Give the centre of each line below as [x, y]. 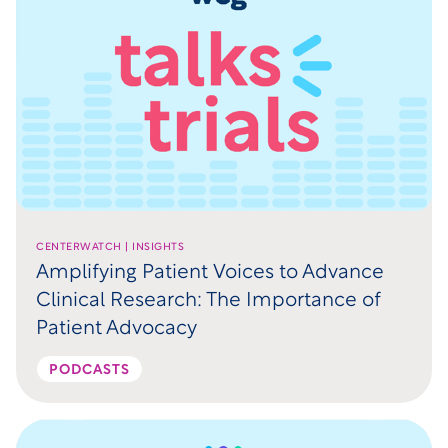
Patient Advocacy [116, 328]
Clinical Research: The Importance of [208, 300]
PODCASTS [89, 370]
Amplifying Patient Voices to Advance [210, 272]
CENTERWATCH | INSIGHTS [110, 247]
